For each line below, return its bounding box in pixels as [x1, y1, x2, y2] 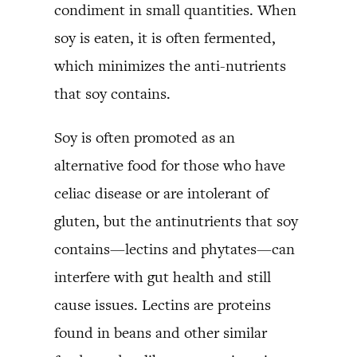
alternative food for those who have [54, 155, 285, 175]
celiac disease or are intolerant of [54, 182, 269, 203]
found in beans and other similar [54, 322, 267, 343]
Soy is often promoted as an [54, 127, 235, 147]
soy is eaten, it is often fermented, [54, 27, 276, 48]
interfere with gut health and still [54, 266, 271, 287]
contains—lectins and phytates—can [54, 238, 295, 259]
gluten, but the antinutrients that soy [54, 210, 298, 231]
